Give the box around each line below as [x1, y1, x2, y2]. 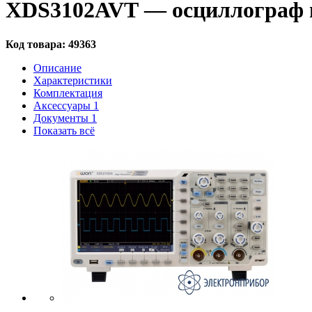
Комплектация [33, 86, 102, 99]
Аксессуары [33, 99, 93, 111]
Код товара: [6, 38, 68, 50]
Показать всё [33, 124, 95, 136]
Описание [33, 61, 81, 74]
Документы [33, 111, 91, 124]
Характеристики [33, 74, 112, 86]
